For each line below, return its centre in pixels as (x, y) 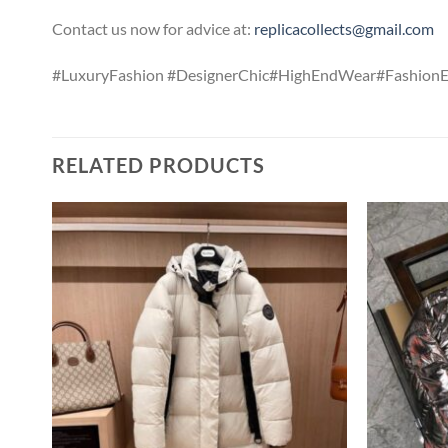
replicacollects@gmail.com (344, 28)
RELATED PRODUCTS (158, 165)
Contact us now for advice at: (153, 28)
